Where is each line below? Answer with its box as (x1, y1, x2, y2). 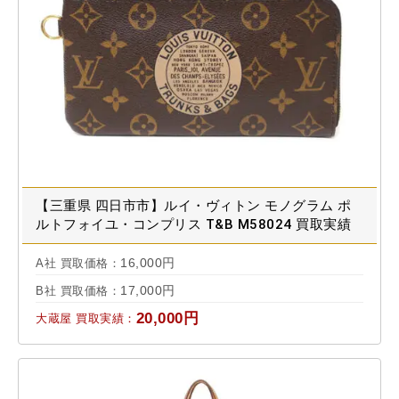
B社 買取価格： (36, 283, 120, 297)
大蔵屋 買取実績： (36, 311, 136, 325)
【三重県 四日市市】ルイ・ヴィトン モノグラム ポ (36, 197, 352, 214)
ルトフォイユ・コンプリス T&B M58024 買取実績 (36, 216, 351, 232)
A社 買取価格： (36, 256, 120, 270)
